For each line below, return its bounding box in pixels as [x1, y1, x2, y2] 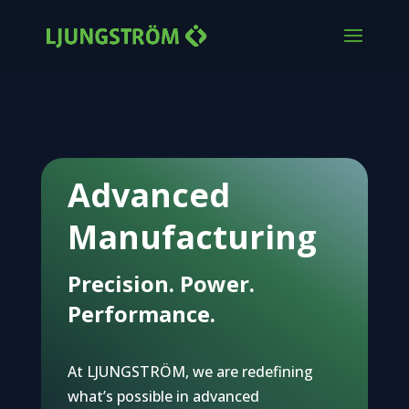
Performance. [67, 298, 215, 329]
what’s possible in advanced [67, 385, 259, 406]
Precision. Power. [67, 267, 255, 299]
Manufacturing [67, 214, 317, 259]
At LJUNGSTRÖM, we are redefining [67, 361, 313, 382]
